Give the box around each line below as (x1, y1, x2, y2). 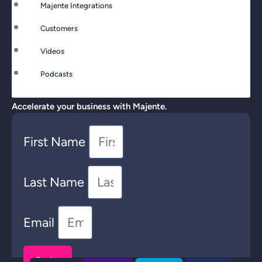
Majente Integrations (40, 1, 112, 11)
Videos (40, 47, 64, 56)
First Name (23, 134, 88, 150)
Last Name (23, 174, 87, 191)
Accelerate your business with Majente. (12, 101, 167, 112)
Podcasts (40, 70, 73, 79)
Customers (40, 24, 78, 33)
